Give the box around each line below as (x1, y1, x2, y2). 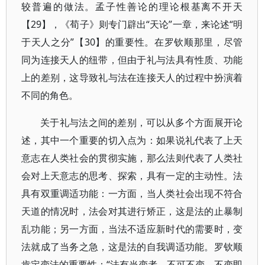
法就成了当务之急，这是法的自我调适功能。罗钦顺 (21, 240, 243, 253)
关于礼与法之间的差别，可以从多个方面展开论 (40, 116, 243, 129)
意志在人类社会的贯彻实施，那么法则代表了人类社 (21, 151, 243, 164)
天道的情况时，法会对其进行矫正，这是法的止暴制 (21, 205, 243, 218)
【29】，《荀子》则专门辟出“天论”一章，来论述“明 (21, 18, 243, 31)
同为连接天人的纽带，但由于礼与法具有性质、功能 (21, 53, 243, 66)
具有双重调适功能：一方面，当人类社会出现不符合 (21, 187, 243, 200)
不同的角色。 (21, 89, 78, 102)
